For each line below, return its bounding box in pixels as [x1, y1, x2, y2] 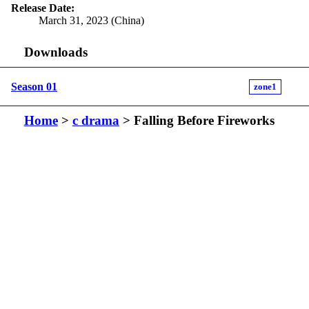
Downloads [23, 45, 88, 60]
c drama [72, 113, 119, 128]
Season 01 [11, 80, 57, 92]
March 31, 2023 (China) [39, 14, 144, 26]
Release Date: [11, 1, 74, 14]
